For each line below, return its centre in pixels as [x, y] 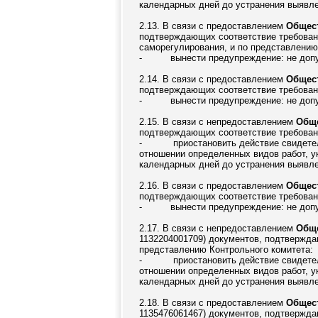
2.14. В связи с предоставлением [213, 79]
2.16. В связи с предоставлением [213, 186]
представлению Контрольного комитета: [226, 250]
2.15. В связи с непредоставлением [218, 122]
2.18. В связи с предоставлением [213, 303]
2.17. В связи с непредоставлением [218, 228]
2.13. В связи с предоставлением [213, 26]
